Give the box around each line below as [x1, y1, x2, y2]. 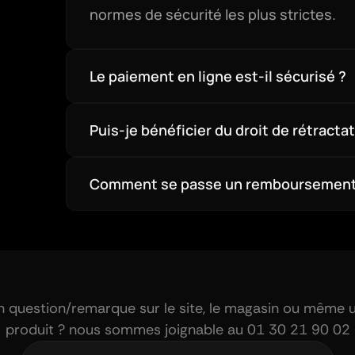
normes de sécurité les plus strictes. [89, 5, 336, 24]
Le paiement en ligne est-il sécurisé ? [89, 66, 346, 86]
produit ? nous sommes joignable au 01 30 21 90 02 [5, 320, 350, 339]
